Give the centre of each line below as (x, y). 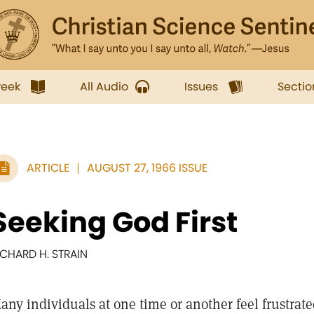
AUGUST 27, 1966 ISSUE (147, 168)
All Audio (104, 87)
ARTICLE (48, 168)
